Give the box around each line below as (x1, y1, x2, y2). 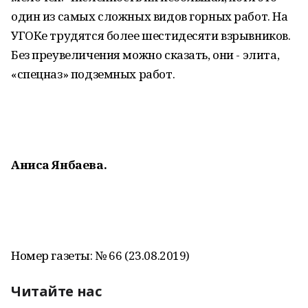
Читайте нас (11, 282, 102, 300)
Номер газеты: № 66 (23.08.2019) (11, 247, 190, 263)
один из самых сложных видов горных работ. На (11, 8, 288, 24)
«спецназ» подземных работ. (11, 66, 175, 82)
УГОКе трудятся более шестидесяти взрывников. (11, 27, 291, 43)
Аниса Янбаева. (11, 157, 107, 173)
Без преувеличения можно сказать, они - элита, (11, 47, 280, 63)
